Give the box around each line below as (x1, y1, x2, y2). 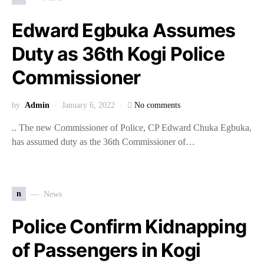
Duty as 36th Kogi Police (12, 42, 225, 65)
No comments (134, 101, 180, 110)
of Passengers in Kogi (12, 239, 201, 262)
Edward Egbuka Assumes (12, 19, 236, 42)
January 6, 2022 (62, 101, 115, 110)
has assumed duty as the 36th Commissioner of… (12, 137, 195, 147)
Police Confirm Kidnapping (12, 215, 247, 238)
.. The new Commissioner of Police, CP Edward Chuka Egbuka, (12, 123, 252, 133)
